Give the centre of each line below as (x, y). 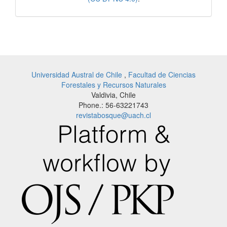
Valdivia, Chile (113, 94)
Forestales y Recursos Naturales (113, 84)
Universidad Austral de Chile (78, 74)
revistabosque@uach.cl (113, 115)
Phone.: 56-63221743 (113, 105)
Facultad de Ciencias (162, 74)
